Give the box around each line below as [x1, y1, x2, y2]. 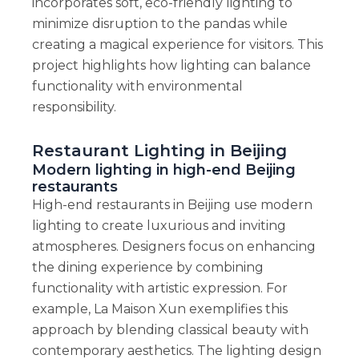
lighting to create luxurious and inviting [31, 217, 286, 233]
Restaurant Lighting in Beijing [31, 140, 287, 160]
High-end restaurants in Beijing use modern [31, 196, 313, 212]
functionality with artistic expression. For [31, 280, 288, 296]
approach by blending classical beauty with [31, 321, 309, 337]
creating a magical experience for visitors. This [31, 36, 323, 52]
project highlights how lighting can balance [31, 57, 311, 73]
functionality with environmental [31, 78, 243, 94]
